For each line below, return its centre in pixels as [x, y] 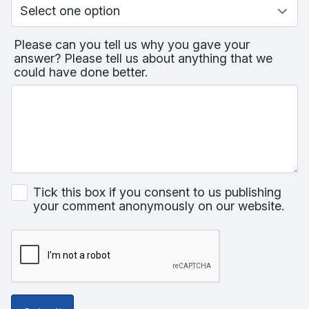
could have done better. [81, 72]
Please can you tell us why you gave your [132, 44]
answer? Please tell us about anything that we [143, 58]
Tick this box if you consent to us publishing [157, 192]
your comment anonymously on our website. [159, 206]
